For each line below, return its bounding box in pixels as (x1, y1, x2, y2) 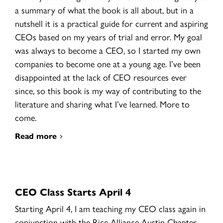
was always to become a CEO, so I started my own (15, 44, 201, 57)
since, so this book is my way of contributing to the (15, 84, 201, 97)
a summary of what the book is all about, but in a (15, 3, 194, 16)
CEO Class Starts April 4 (15, 184, 131, 199)
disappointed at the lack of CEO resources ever (15, 71, 187, 84)
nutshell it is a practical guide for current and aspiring (15, 17, 208, 30)
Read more (15, 130, 57, 142)
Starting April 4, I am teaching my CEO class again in (15, 202, 206, 215)
